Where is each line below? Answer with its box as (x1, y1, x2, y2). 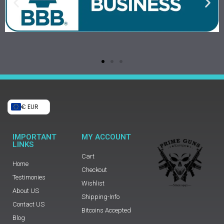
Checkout (81, 165, 107, 173)
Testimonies (12, 173, 45, 181)
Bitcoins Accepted (81, 206, 131, 214)
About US (12, 186, 39, 194)
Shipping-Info (81, 192, 119, 200)
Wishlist (81, 179, 104, 187)
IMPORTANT (12, 132, 56, 141)
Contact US (12, 200, 44, 208)
